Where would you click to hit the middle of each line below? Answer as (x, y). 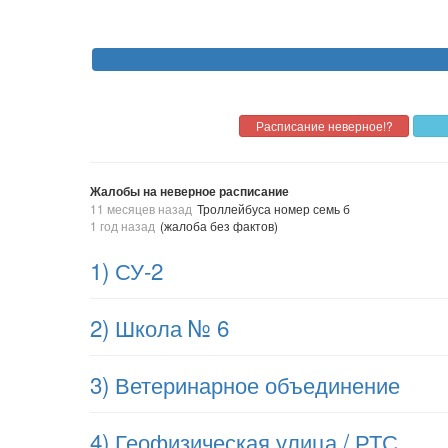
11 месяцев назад (141, 208)
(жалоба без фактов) (219, 225)
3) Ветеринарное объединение (245, 384)
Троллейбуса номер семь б (273, 208)
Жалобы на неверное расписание (189, 191)
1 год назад (122, 225)
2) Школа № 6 (159, 327)
